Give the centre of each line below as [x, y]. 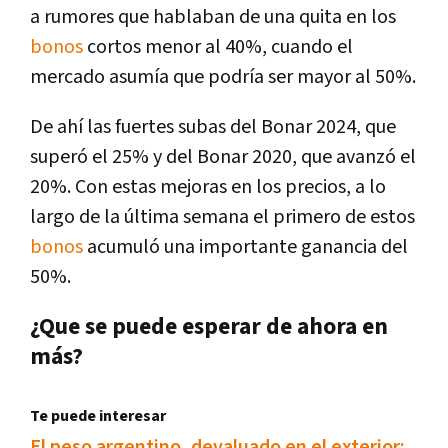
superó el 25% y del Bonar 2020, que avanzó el [223, 157]
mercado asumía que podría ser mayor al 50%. [223, 77]
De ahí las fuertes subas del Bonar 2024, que [213, 127]
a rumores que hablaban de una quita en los [213, 17]
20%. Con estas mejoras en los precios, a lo [208, 187]
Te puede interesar [98, 417]
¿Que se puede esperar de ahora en [209, 327]
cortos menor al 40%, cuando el [218, 47]
